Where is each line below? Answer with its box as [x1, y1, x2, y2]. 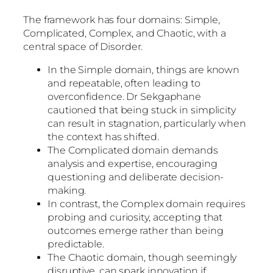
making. [48, 184, 89, 196]
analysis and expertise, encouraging [48, 157, 218, 169]
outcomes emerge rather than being [48, 224, 224, 236]
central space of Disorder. [23, 40, 143, 52]
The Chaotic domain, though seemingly [48, 251, 237, 263]
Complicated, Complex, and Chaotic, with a [23, 27, 226, 39]
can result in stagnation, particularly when [48, 117, 246, 129]
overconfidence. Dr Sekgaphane [48, 90, 202, 102]
